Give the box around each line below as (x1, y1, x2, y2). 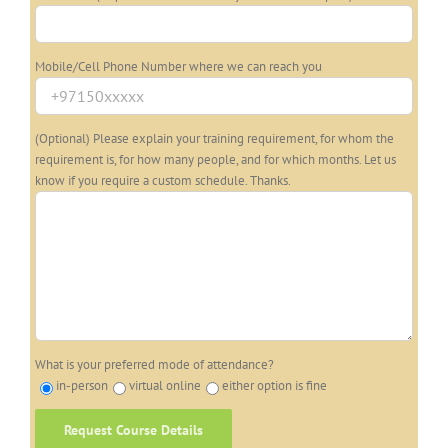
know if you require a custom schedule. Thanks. (35, 172, 291, 190)
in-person (56, 377, 108, 395)
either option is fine (222, 377, 327, 395)
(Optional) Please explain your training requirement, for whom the (35, 130, 394, 148)
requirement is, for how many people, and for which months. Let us (35, 151, 396, 169)
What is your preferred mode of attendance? (35, 356, 274, 374)
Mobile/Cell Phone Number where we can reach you (35, 58, 322, 76)
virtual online (129, 377, 201, 395)
